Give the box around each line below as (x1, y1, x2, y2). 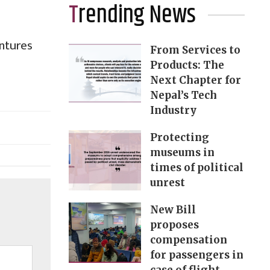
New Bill (149, 203, 196, 217)
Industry (149, 104, 196, 118)
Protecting (149, 131, 209, 145)
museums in (149, 146, 215, 160)
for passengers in (149, 248, 243, 262)
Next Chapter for (149, 74, 241, 87)
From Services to (149, 43, 240, 57)
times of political (149, 161, 243, 175)
